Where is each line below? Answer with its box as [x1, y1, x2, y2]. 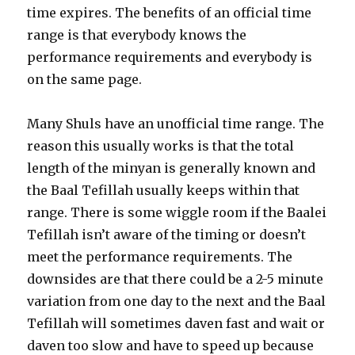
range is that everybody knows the [27, 27, 247, 44]
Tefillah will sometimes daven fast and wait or [27, 315, 326, 332]
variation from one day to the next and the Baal [27, 293, 326, 310]
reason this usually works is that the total [27, 138, 295, 155]
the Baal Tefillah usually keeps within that [27, 182, 300, 199]
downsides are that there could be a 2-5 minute [27, 271, 324, 288]
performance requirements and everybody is [27, 49, 313, 66]
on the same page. [27, 71, 143, 88]
